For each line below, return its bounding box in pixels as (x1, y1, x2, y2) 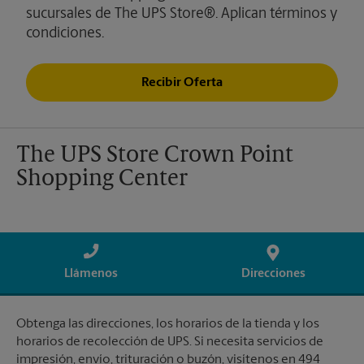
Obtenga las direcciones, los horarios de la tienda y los (16, 318, 319, 331)
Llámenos (64, 268, 118, 281)
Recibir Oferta (141, 76, 223, 89)
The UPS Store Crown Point (16, 145, 293, 168)
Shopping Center (16, 168, 188, 192)
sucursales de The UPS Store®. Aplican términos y (26, 6, 337, 23)
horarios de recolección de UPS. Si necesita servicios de (16, 336, 323, 349)
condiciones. (26, 26, 104, 42)
